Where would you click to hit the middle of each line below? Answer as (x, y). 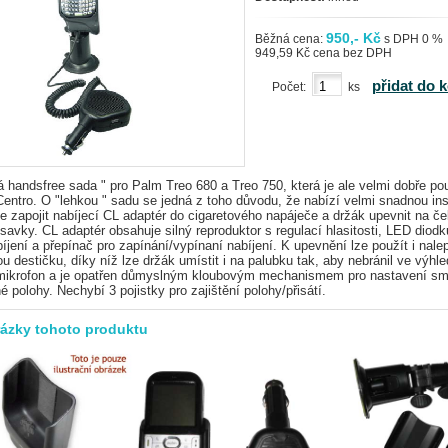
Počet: (291, 86)
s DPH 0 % (412, 39)
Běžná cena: (290, 39)
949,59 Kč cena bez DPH (323, 53)
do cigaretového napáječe (246, 215)
